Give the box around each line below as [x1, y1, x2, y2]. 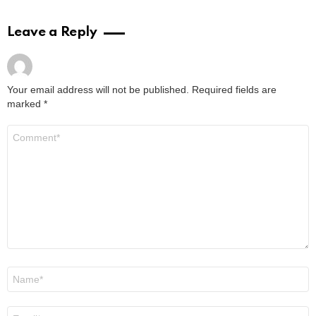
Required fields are [192, 84, 276, 96]
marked [7, 98, 44, 110]
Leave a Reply [7, 25, 97, 39]
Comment [7, 126, 53, 135]
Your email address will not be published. [7, 84, 189, 96]
